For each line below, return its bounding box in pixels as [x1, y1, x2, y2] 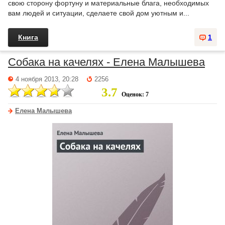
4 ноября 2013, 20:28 [16, 76, 78, 83]
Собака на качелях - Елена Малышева [8, 56, 205, 68]
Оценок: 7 [122, 91, 149, 98]
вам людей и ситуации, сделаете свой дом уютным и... [8, 9, 189, 17]
